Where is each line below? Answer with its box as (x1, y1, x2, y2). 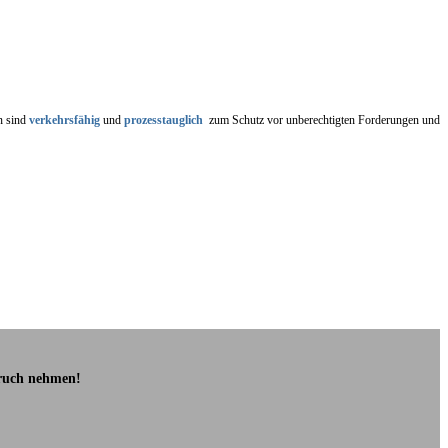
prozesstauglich (124, 112, 203, 127)
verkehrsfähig (29, 112, 100, 127)
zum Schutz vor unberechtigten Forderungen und (203, 112, 440, 127)
